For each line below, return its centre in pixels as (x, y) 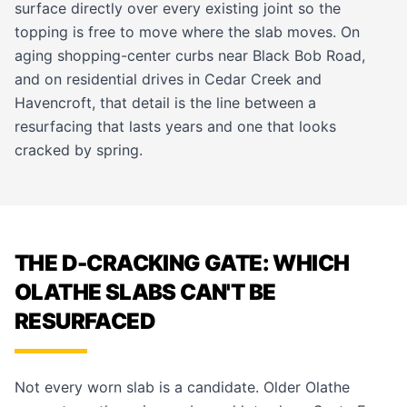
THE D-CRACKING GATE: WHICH (182, 263)
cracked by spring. (79, 150)
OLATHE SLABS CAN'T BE (145, 292)
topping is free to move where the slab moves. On (187, 32)
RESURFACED (85, 321)
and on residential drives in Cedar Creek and (168, 79)
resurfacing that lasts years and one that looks (175, 126)
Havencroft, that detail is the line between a (165, 103)
